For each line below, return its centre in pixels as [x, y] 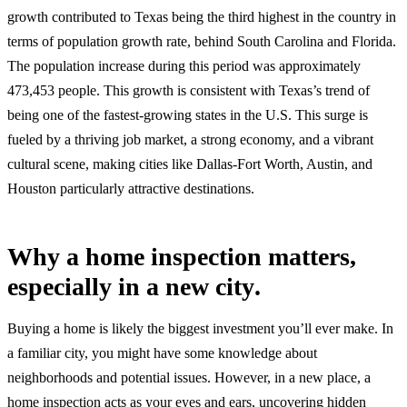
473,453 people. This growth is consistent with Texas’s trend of [189, 90]
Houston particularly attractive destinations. [131, 188]
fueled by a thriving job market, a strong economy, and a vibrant [190, 139]
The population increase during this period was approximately [184, 65]
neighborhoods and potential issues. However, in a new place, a [189, 378]
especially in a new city [131, 286]
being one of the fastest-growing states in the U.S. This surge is [188, 114]
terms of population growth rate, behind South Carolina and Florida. [202, 41]
